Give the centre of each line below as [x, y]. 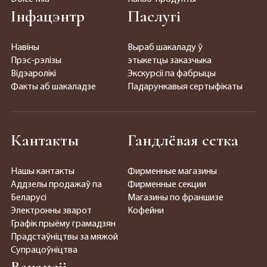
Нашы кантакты [42, 171]
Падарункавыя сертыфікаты [185, 87]
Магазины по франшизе [176, 198]
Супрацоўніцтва [44, 250]
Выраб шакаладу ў [165, 47]
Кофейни [146, 211]
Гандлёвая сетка [183, 140]
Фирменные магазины [172, 171]
